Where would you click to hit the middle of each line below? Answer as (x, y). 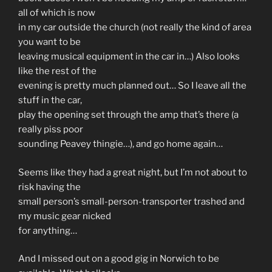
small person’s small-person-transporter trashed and (131, 201)
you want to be (49, 42)
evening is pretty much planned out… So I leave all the (132, 86)
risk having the (49, 187)
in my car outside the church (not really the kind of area (135, 27)
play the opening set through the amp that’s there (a (128, 115)
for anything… (48, 230)
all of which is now (57, 13)
